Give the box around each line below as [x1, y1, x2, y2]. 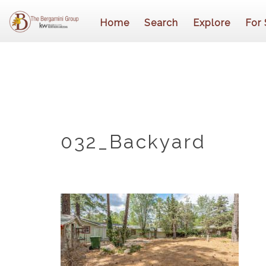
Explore [192, 17, 230, 28]
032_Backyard [61, 131, 206, 153]
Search [144, 17, 178, 28]
